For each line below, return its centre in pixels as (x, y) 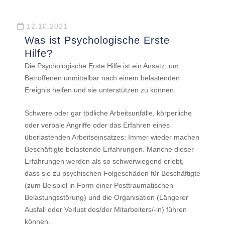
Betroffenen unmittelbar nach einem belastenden (102, 78)
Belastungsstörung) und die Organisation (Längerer (106, 197)
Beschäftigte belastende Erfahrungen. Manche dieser (109, 149)
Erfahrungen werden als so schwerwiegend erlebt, (104, 161)
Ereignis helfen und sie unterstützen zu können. (100, 90)
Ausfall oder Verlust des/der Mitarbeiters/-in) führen (105, 209)
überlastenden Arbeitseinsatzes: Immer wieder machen (112, 137)
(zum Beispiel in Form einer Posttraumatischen (99, 185)
